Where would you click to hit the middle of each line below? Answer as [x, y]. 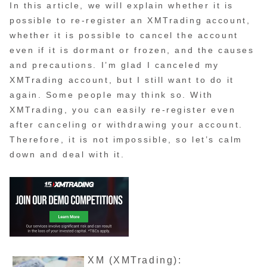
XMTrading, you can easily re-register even [123, 110]
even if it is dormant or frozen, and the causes [132, 50]
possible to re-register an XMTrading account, [130, 21]
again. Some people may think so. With [111, 95]
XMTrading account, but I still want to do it [122, 80]
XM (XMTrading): [135, 260]
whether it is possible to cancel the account [124, 35]
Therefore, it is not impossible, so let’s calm [126, 140]
